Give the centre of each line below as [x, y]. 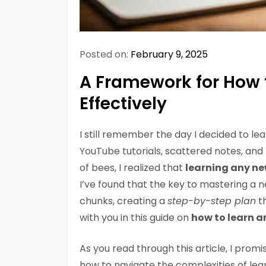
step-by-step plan [212, 201]
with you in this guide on [135, 218]
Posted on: [105, 55]
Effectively [123, 104]
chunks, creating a [123, 201]
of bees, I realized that [132, 168]
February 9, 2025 [169, 55]
